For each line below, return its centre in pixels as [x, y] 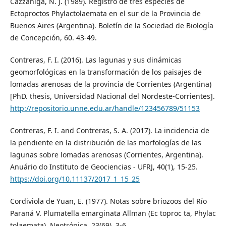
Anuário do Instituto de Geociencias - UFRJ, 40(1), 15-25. [104, 166]
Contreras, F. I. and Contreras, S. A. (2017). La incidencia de [109, 130]
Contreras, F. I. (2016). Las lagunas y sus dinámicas [96, 60]
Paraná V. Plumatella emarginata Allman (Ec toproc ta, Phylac [113, 213]
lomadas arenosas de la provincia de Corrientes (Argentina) [110, 84]
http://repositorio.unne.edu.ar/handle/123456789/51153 [105, 108]
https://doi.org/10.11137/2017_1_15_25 [75, 179]
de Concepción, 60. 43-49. [53, 37]
